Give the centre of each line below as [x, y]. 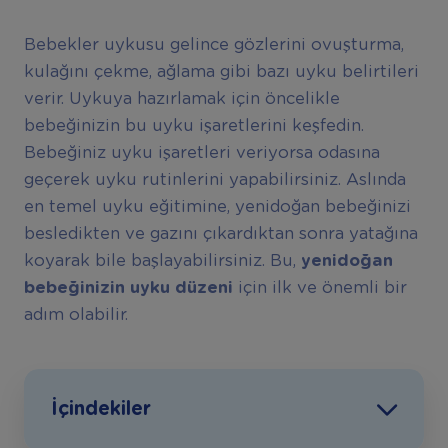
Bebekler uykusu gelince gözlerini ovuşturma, [213, 45]
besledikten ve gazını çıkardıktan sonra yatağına [220, 234]
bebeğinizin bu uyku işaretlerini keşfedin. [193, 126]
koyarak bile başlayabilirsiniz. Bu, [162, 261]
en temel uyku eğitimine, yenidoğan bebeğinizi [217, 207]
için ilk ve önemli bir [319, 288]
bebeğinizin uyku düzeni [128, 288]
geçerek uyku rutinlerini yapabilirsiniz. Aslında [214, 180]
